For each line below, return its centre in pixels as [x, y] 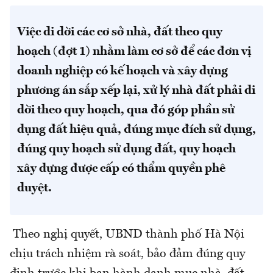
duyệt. [34, 188]
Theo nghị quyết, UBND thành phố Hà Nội [127, 234]
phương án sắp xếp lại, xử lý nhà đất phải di [136, 90]
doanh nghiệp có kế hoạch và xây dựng [122, 71]
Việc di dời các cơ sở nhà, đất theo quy [120, 32]
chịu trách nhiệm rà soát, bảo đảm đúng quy [127, 254]
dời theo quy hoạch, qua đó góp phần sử [126, 110]
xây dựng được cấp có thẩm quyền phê [121, 168]
